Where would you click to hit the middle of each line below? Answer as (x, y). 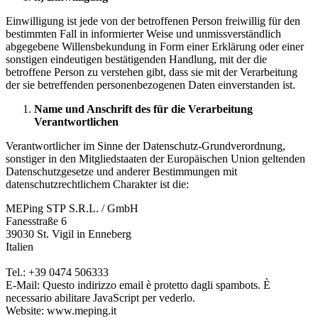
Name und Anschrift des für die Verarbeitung (143, 109)
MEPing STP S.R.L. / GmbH (72, 208)
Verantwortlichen (76, 121)
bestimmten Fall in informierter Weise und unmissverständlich (143, 33)
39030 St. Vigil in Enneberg (68, 234)
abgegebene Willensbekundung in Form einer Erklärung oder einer (155, 46)
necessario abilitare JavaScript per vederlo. (100, 297)
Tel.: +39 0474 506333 (57, 272)
